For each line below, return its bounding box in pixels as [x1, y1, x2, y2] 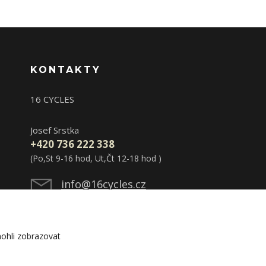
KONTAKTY [30, 64, 101, 76]
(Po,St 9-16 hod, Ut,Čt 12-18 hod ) [30, 153, 161, 164]
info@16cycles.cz [61, 177, 146, 192]
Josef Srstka [30, 124, 79, 137]
